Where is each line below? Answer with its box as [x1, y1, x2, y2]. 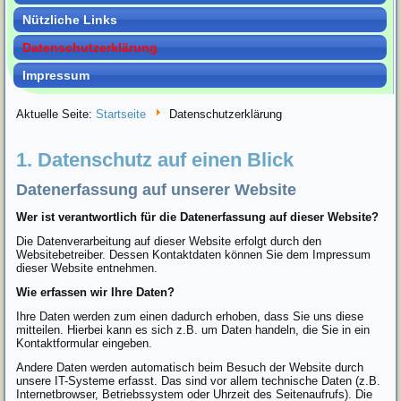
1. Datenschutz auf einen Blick [16, 148, 294, 171]
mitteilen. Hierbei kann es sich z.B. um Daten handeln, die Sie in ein [16, 322, 371, 337]
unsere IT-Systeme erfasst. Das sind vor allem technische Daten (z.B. [16, 373, 381, 388]
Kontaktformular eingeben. [16, 336, 153, 350]
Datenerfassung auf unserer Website [16, 180, 297, 199]
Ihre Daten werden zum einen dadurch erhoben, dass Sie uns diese [16, 309, 364, 323]
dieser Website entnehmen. [16, 260, 158, 275]
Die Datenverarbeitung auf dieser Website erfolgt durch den [16, 234, 322, 248]
